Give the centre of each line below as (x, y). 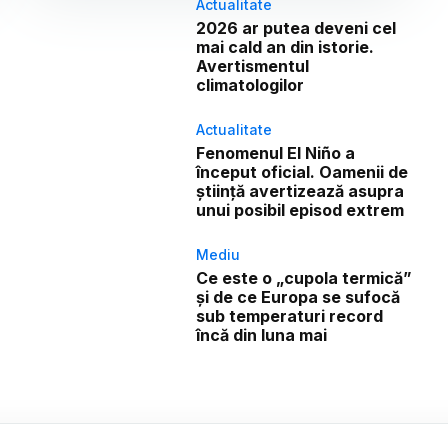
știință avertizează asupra (300, 191)
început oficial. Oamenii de (302, 172)
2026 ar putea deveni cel (296, 28)
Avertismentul (253, 66)
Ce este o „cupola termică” (304, 278)
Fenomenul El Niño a (276, 153)
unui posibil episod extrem (300, 210)
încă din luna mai (262, 335)
